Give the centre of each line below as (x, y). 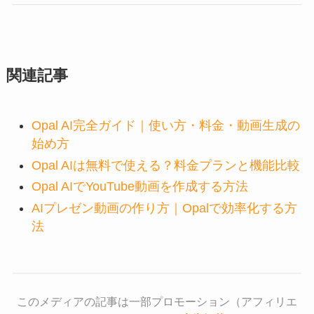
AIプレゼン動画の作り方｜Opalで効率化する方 (164, 208)
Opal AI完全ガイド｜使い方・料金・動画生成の (165, 126)
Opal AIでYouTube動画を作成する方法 (139, 187)
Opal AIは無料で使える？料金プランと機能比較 (165, 165)
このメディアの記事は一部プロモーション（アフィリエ (157, 302)
